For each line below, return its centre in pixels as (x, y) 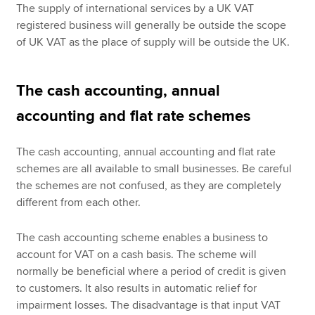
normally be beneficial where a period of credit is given (152, 272)
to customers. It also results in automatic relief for (137, 289)
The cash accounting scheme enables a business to (142, 238)
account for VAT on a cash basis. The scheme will (137, 255)
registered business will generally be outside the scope (152, 25)
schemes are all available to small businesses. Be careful (154, 168)
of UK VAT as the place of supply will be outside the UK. (153, 42)
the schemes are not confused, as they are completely (149, 185)
